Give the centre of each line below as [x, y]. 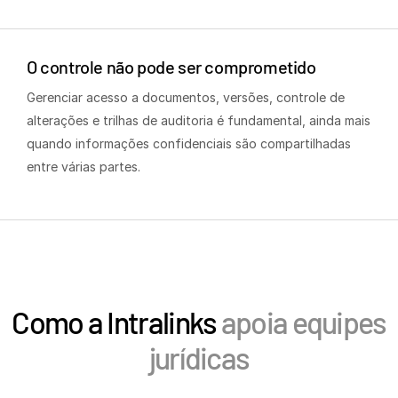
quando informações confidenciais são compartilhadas [189, 143]
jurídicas [199, 357]
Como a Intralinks [114, 322]
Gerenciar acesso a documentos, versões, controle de [186, 97]
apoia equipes [301, 322]
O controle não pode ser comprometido [171, 66]
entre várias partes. [84, 166]
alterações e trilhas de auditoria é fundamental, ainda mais [199, 120]
